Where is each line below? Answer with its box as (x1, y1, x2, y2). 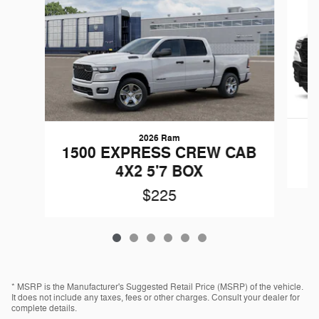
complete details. (11, 303, 77, 315)
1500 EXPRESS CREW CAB (62, 143, 257, 164)
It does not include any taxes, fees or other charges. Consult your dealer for (11, 292, 300, 304)
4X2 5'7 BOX (115, 162, 204, 182)
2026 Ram (138, 132, 180, 145)
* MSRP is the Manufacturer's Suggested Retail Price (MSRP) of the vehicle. (11, 281, 303, 293)
